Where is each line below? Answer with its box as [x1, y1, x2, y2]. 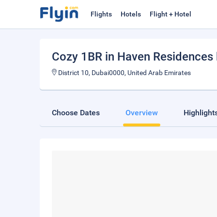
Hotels [121, 10, 141, 18]
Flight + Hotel [150, 10, 191, 18]
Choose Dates [52, 108, 100, 117]
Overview [125, 108, 158, 117]
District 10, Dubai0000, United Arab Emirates [57, 69, 191, 77]
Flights [91, 10, 112, 18]
